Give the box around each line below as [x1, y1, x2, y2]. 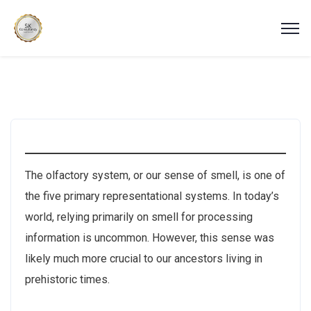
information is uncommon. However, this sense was [25, 231, 274, 244]
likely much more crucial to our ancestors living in [25, 252, 262, 265]
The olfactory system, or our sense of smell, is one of [25, 169, 285, 182]
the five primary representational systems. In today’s [25, 190, 279, 203]
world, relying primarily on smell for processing [25, 210, 253, 224]
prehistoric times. [25, 273, 110, 286]
